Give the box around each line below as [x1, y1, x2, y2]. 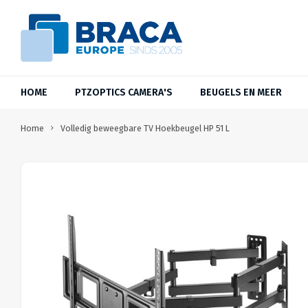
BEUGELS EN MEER [200, 86, 282, 98]
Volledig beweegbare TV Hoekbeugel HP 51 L [60, 123, 230, 133]
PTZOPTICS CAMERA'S [75, 86, 173, 98]
